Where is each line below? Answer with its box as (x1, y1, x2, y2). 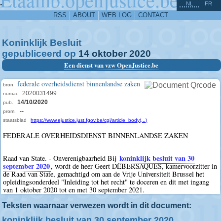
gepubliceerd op (2, 48, 78, 59)
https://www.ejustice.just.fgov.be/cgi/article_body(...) (31, 117, 147, 123)
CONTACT (138, 11, 168, 19)
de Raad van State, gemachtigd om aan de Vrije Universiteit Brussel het (3, 169, 205, 179)
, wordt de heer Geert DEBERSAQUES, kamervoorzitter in (51, 161, 218, 171)
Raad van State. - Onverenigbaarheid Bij (3, 153, 119, 163)
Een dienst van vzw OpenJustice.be (64, 61, 159, 70)
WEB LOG (101, 11, 132, 19)
